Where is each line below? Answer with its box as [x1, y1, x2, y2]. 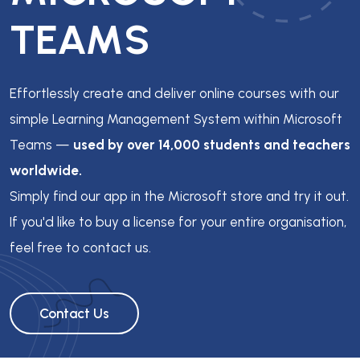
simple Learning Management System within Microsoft [10, 111, 342, 128]
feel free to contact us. [10, 239, 151, 256]
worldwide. [10, 162, 82, 179]
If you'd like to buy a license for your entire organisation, [10, 214, 346, 231]
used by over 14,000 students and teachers [73, 137, 350, 153]
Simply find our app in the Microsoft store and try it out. [10, 188, 349, 205]
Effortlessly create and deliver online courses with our [10, 85, 339, 102]
